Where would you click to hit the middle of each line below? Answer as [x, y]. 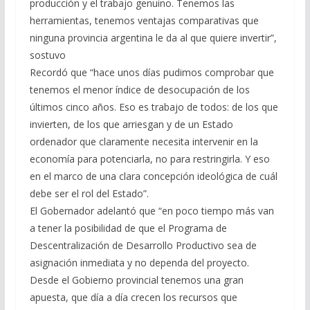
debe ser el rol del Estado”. [89, 193]
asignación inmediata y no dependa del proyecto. [139, 262]
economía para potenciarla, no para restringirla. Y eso [149, 158]
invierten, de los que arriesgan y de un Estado [131, 124]
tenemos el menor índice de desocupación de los [139, 89]
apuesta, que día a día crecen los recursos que [133, 297]
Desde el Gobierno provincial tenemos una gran [136, 280]
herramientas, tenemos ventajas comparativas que [144, 20]
